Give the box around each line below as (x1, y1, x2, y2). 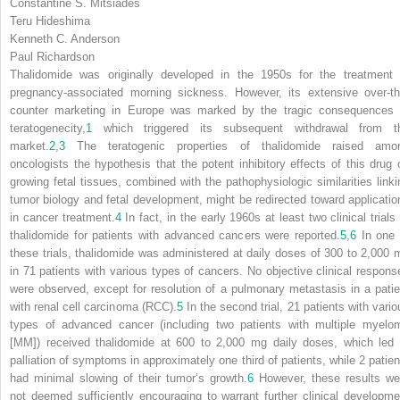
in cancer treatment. (10, 210, 115, 224)
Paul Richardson (10, 49, 95, 63)
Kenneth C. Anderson (10, 31, 120, 46)
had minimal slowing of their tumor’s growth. (10, 371, 247, 385)
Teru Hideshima (10, 13, 90, 28)
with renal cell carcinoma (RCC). (10, 299, 177, 313)
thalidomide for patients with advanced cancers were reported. (10, 228, 340, 242)
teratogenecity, (10, 121, 86, 135)
